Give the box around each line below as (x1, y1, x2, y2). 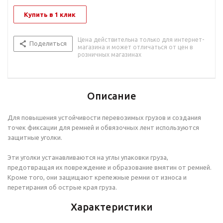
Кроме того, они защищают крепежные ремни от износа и (7, 174, 187, 181)
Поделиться (29, 40, 67, 47)
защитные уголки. (7, 134, 62, 141)
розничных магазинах (78, 51, 141, 58)
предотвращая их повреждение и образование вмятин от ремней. (7, 164, 212, 171)
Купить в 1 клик (24, 11, 76, 18)
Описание (87, 90, 136, 102)
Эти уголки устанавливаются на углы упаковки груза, (7, 154, 168, 161)
